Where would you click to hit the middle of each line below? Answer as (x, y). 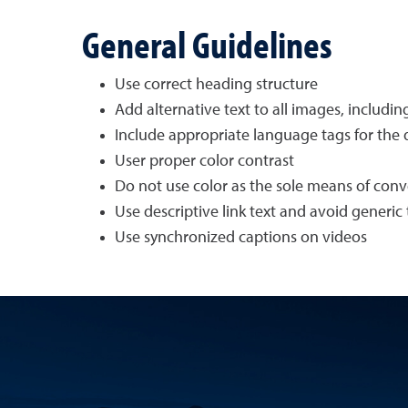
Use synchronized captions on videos (240, 238)
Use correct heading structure (216, 85)
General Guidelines (207, 44)
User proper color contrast (204, 161)
